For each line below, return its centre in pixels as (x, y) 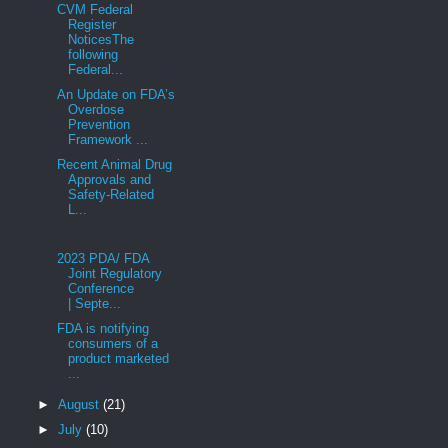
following (93, 55)
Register (92, 25)
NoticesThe (101, 40)
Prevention (99, 124)
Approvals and (110, 179)
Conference (101, 289)
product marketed (119, 358)
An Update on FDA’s (114, 94)
